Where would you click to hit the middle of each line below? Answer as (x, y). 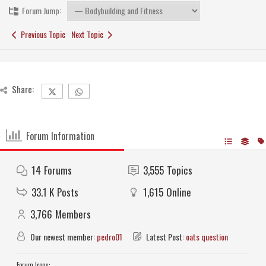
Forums (58, 170)
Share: (23, 89)
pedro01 (110, 237)
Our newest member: (63, 237)
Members (73, 214)
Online (179, 192)
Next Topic (89, 34)
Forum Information (61, 136)
